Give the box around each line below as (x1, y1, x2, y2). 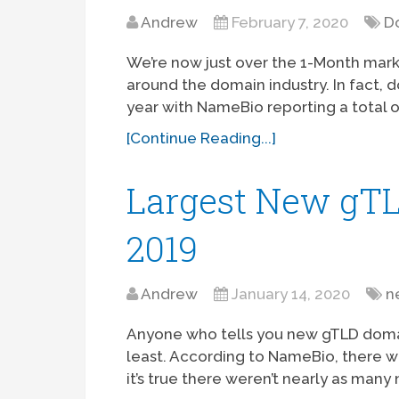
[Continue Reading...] (126, 129, 277, 148)
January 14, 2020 (232, 285, 351, 304)
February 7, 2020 (232, 13, 349, 32)
